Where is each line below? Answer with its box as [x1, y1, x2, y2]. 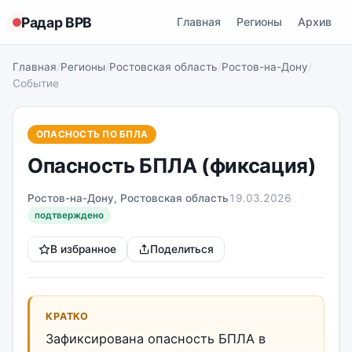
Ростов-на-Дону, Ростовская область [27, 192, 229, 204]
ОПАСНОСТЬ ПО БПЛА [36, 129, 148, 140]
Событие [13, 77, 59, 90]
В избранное [50, 243, 116, 255]
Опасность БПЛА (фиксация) [27, 153, 317, 178]
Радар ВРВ [21, 13, 92, 31]
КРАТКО [46, 310, 90, 322]
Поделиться [150, 243, 214, 255]
